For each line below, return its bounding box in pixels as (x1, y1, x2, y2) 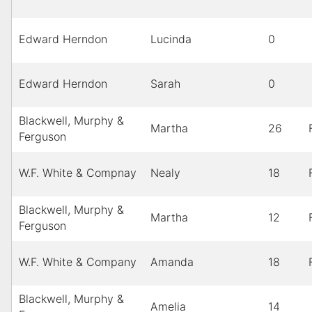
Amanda (150, 255, 194, 270)
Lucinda (150, 32, 192, 47)
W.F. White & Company (19, 255, 136, 270)
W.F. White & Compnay (19, 166, 136, 180)
